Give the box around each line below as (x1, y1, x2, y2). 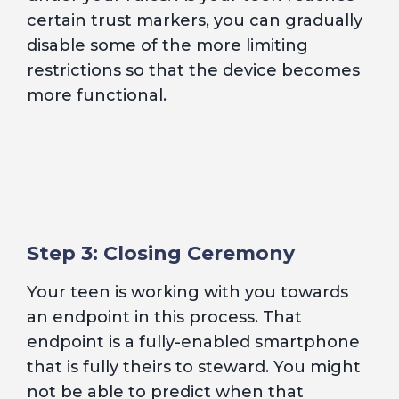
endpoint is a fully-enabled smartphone (27, 332, 360, 352)
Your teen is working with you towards (27, 282, 348, 302)
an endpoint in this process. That (27, 307, 302, 327)
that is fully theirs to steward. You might (27, 357, 361, 377)
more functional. (27, 85, 167, 105)
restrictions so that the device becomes (27, 61, 360, 80)
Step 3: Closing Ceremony (27, 241, 295, 265)
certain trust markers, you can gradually (27, 11, 362, 30)
